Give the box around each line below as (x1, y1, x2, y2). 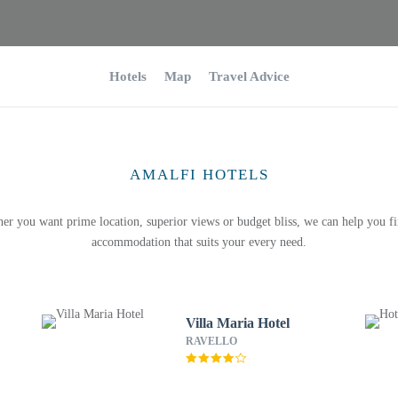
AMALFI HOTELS (129, 166, 269, 183)
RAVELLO (185, 335, 237, 347)
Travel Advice (208, 69, 290, 84)
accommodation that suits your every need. (92, 235, 306, 249)
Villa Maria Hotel (185, 315, 290, 330)
